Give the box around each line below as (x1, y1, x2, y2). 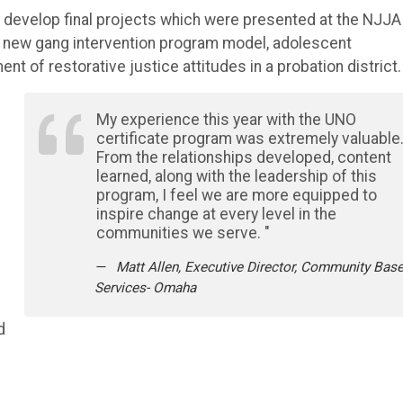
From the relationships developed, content (95, 148, 391, 166)
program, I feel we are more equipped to (95, 185, 377, 204)
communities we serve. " (95, 223, 270, 242)
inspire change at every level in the (95, 204, 336, 223)
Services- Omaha (94, 279, 196, 296)
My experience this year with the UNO (95, 110, 356, 129)
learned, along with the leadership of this (95, 166, 377, 185)
